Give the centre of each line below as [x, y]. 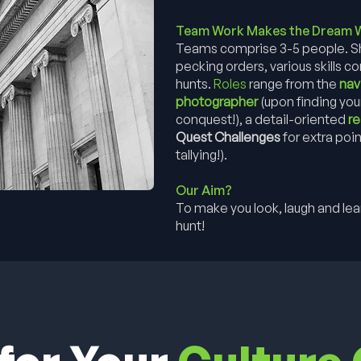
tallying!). [201, 155]
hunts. [195, 84]
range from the [294, 84]
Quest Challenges [228, 137]
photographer [218, 102]
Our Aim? [204, 190]
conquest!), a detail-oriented [261, 119]
